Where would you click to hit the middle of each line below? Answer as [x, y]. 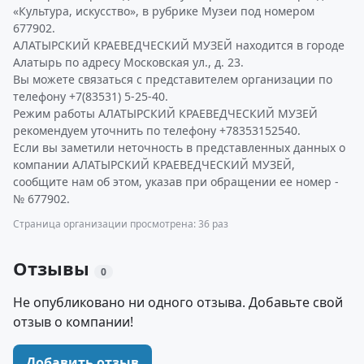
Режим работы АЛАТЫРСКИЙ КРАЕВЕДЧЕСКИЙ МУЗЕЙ [165, 113]
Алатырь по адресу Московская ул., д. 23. [128, 62]
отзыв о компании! [73, 322]
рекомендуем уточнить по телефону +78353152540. [157, 130]
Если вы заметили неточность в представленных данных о [179, 147]
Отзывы [54, 268]
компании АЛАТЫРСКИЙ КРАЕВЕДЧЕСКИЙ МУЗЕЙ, [154, 165]
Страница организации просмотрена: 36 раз [121, 224]
